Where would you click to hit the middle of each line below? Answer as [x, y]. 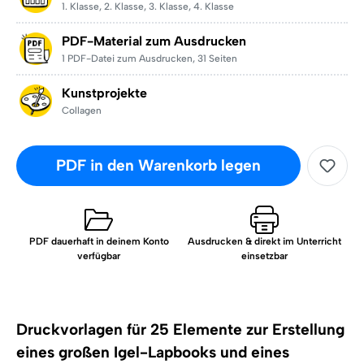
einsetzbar [265, 256]
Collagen [82, 111]
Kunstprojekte [104, 93]
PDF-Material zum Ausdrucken [154, 41]
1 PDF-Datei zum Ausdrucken [127, 59]
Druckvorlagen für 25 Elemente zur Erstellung [180, 330]
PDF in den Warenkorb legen [158, 166]
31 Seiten [217, 59]
